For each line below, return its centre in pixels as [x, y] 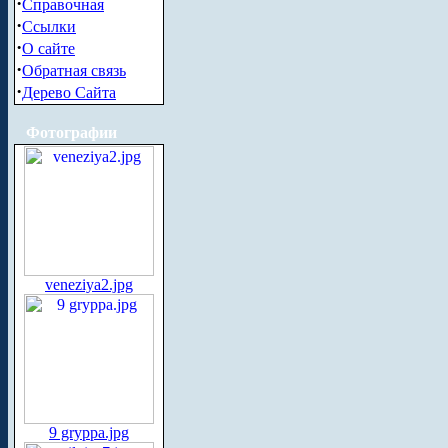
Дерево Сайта [69, 92]
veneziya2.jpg [89, 284]
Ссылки [49, 26]
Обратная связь [74, 70]
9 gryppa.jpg [89, 432]
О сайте [48, 48]
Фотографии [71, 132]
